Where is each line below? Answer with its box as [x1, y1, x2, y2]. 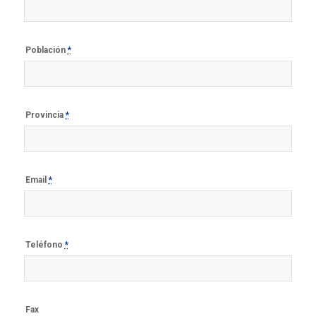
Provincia [25, 109, 66, 120]
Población [25, 44, 68, 55]
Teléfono [25, 239, 65, 250]
